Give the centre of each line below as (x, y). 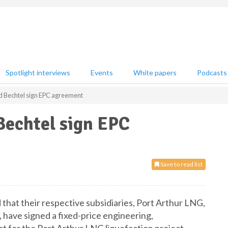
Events (102, 73)
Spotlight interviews (38, 73)
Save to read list (181, 164)
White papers (155, 73)
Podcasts (212, 73)
